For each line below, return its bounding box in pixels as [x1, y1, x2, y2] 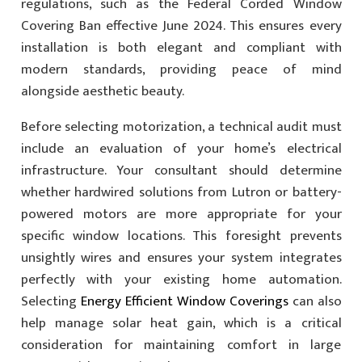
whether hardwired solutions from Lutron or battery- [20, 180, 342, 204]
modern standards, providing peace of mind [20, 57, 342, 81]
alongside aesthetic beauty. [20, 79, 184, 103]
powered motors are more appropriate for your [20, 202, 342, 225]
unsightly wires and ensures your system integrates [20, 246, 342, 269]
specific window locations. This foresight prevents [20, 224, 342, 247]
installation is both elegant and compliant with [20, 36, 342, 59]
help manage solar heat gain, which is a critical [20, 311, 342, 335]
